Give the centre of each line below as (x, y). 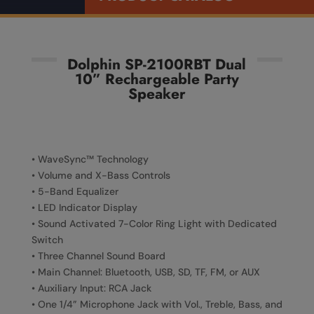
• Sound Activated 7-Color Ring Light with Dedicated (154, 224)
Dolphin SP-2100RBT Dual (157, 64)
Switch (47, 240)
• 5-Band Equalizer (75, 191)
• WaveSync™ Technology (90, 159)
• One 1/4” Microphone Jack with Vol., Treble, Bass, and (157, 304)
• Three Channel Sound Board (98, 256)
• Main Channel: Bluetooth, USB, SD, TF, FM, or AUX (145, 272)
